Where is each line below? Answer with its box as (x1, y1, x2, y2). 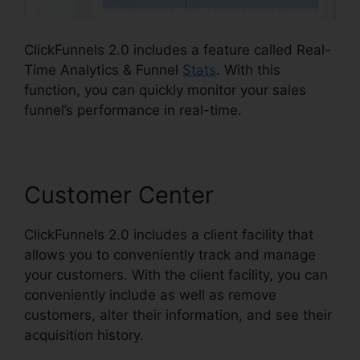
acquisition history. (24, 327, 144, 343)
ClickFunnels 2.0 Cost (144, 327, 283, 343)
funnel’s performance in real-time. (24, 102, 242, 118)
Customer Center (24, 181, 214, 209)
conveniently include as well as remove (24, 287, 276, 303)
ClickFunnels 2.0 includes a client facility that (24, 227, 313, 243)
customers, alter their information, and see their (24, 307, 332, 323)
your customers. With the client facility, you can (24, 267, 328, 283)
